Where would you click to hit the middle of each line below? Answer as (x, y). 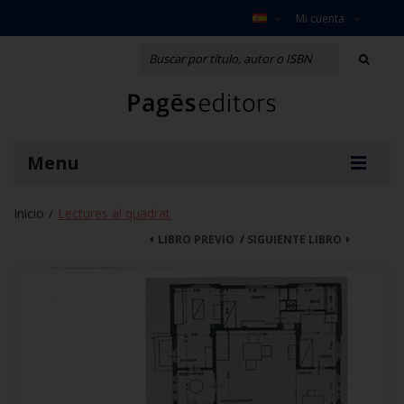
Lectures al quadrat (114, 213)
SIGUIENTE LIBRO (294, 239)
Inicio (29, 213)
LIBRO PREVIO (196, 239)
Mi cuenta (320, 18)
